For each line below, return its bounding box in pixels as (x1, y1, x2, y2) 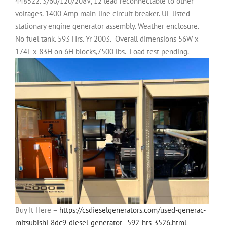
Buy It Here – (15, 205, 59, 215)
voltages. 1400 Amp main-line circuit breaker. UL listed (15, 9, 190, 19)
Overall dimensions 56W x (115, 34, 199, 44)
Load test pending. (130, 47, 189, 57)
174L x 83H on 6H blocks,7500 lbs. (15, 47, 128, 57)
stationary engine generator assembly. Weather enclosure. (15, 21, 199, 31)
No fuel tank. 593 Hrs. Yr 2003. (15, 34, 113, 44)
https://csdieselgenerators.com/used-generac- (59, 205, 206, 215)
